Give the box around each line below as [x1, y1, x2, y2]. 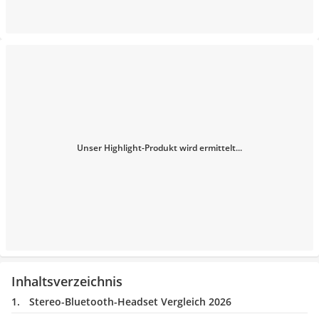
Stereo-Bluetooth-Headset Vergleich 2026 [29, 295, 231, 308]
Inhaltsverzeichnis [11, 273, 122, 290]
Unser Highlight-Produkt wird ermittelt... [77, 142, 242, 154]
